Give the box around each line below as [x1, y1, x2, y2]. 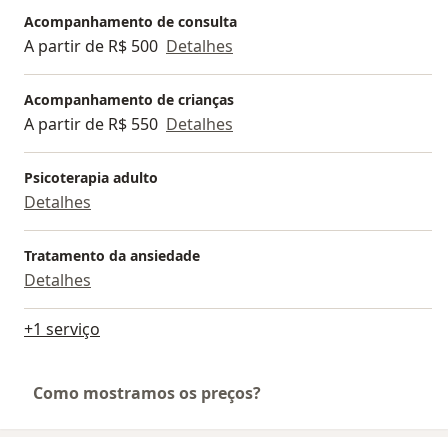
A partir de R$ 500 [24, 34, 158, 57]
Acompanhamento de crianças [24, 89, 234, 109]
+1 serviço [24, 317, 100, 340]
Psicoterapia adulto [24, 167, 158, 187]
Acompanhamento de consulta [24, 11, 237, 31]
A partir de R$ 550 [24, 112, 158, 135]
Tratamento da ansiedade [24, 245, 200, 265]
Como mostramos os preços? [33, 381, 261, 404]
